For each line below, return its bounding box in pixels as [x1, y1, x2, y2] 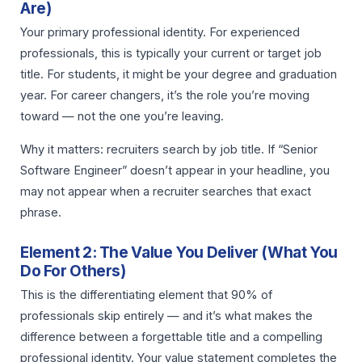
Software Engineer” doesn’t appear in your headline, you [20, 162, 330, 178]
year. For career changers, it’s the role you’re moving [20, 88, 309, 103]
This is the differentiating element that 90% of [20, 288, 272, 303]
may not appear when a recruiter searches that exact [20, 183, 311, 199]
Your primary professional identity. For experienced [20, 25, 300, 40]
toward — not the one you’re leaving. [20, 109, 224, 124]
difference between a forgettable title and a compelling [20, 330, 322, 345]
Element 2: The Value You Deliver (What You [20, 243, 339, 263]
